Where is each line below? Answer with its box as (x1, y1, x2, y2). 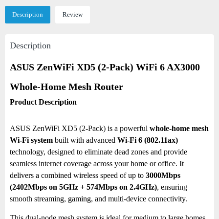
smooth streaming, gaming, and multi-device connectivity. (10, 195, 187, 203)
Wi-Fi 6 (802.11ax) (117, 136, 178, 144)
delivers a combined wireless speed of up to (10, 171, 146, 179)
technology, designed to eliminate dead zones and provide (10, 148, 187, 156)
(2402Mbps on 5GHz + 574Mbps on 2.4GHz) (10, 183, 157, 191)
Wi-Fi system (10, 136, 53, 144)
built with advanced (53, 136, 117, 144)
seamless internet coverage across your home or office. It (10, 159, 184, 168)
